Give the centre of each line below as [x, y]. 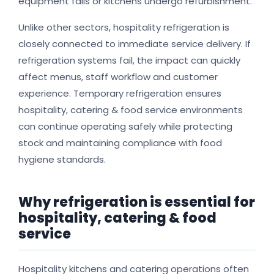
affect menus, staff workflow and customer [118, 77]
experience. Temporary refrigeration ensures [120, 94]
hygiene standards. [62, 160]
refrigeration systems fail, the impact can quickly [129, 61]
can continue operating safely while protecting [125, 127]
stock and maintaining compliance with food [120, 143]
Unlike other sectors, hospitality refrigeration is [124, 28]
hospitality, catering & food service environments [131, 110]
